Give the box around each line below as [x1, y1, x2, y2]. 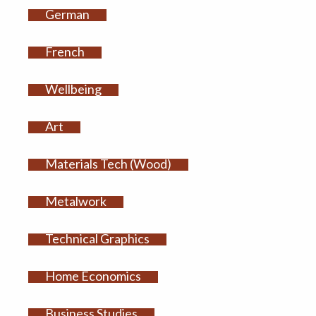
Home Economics [44, 268, 141, 284]
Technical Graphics [44, 231, 150, 247]
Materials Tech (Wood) [44, 156, 171, 172]
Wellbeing [44, 81, 102, 97]
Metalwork [44, 193, 107, 209]
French [44, 44, 85, 60]
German [44, 6, 90, 23]
